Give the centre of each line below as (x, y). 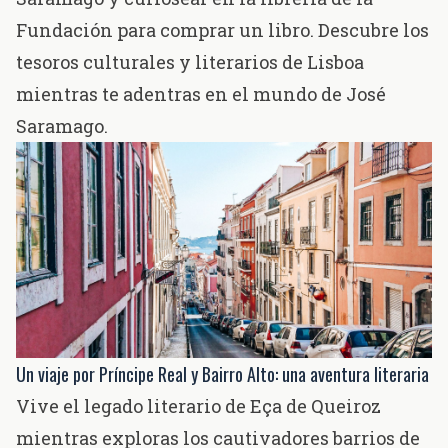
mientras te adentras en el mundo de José (201, 93)
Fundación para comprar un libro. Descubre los (222, 29)
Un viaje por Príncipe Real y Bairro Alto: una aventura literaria (222, 374)
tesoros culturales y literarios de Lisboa (190, 61)
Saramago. (62, 125)
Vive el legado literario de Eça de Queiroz (198, 406)
